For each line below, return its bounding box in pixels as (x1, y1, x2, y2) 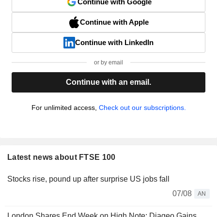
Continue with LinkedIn (75, 38, 154, 46)
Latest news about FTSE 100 (7, 153, 116, 161)
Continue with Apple (80, 17, 149, 26)
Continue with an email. (66, 77, 151, 86)
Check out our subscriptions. (98, 103, 186, 111)
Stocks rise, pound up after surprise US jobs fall (7, 174, 170, 183)
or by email (94, 59, 123, 66)
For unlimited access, (31, 103, 99, 111)
